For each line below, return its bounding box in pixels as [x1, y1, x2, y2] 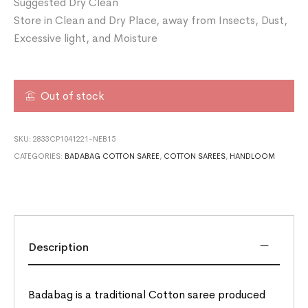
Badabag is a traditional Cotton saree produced [28, 287, 266, 302]
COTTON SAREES [164, 151, 226, 161]
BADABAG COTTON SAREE [65, 151, 160, 161]
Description [28, 239, 89, 254]
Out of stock [41, 88, 104, 103]
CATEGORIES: [14, 151, 65, 161]
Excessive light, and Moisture [14, 30, 158, 45]
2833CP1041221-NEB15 [33, 133, 116, 144]
